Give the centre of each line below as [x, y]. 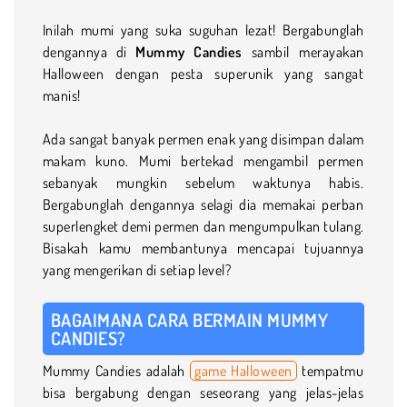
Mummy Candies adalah [117, 370]
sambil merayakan [303, 51]
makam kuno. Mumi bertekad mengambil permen [203, 160]
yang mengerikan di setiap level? [139, 269]
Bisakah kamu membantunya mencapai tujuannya [203, 248]
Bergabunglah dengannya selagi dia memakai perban [203, 204]
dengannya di [89, 51]
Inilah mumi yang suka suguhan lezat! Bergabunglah [203, 30]
